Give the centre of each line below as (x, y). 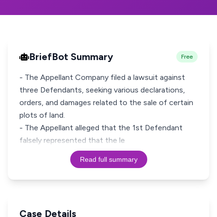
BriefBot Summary (71, 57)
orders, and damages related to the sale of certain (106, 102)
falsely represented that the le (72, 140)
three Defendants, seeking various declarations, (102, 90)
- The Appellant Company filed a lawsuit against (102, 77)
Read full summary (108, 159)
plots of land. (42, 115)
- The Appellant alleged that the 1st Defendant (101, 128)
